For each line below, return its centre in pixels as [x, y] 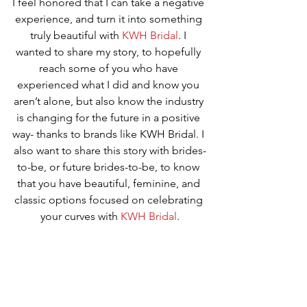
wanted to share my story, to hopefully [110, 52]
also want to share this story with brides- [110, 151]
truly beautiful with [76, 36]
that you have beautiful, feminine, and [110, 184]
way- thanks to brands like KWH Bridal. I [110, 134]
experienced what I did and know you [110, 85]
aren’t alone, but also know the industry [110, 101]
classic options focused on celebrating [110, 200]
